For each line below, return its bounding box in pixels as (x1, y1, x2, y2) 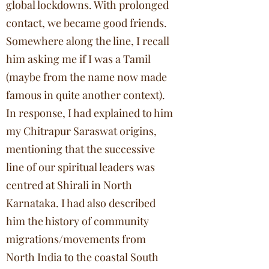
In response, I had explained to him (6, 106, 173, 120)
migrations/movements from (6, 232, 146, 246)
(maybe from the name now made (6, 70, 167, 84)
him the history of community (6, 214, 149, 228)
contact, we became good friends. (6, 16, 167, 30)
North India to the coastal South (6, 250, 159, 264)
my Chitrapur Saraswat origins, (6, 124, 157, 138)
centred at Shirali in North (6, 178, 132, 192)
